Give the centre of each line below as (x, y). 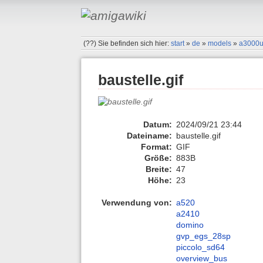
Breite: (159, 169)
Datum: (158, 124)
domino (190, 225)
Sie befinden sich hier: (135, 43)
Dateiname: (149, 135)
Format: (156, 146)
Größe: (158, 158)
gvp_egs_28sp (203, 236)
